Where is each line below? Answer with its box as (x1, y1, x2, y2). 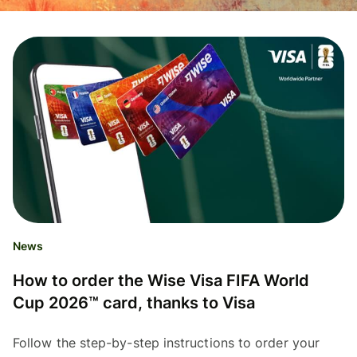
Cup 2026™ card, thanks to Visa (13, 293, 255, 313)
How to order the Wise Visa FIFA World (13, 271, 309, 291)
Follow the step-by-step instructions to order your (13, 335, 320, 351)
